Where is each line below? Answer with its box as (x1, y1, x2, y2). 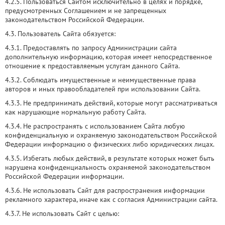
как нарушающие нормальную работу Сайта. (5, 107, 146, 117)
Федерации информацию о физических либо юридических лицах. (5, 140, 214, 149)
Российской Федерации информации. (5, 172, 124, 181)
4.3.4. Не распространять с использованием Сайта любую (5, 122, 185, 131)
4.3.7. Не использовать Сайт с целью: (5, 209, 119, 218)
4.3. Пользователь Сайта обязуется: (5, 29, 116, 38)
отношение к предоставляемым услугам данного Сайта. (5, 61, 180, 70)
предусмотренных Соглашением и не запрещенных (5, 6, 166, 15)
